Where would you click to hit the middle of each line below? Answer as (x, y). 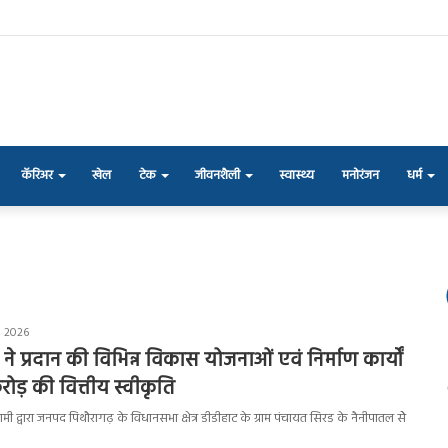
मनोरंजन (360, 175)
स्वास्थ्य (296, 175)
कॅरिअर (37, 175)
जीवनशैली (217, 175)
